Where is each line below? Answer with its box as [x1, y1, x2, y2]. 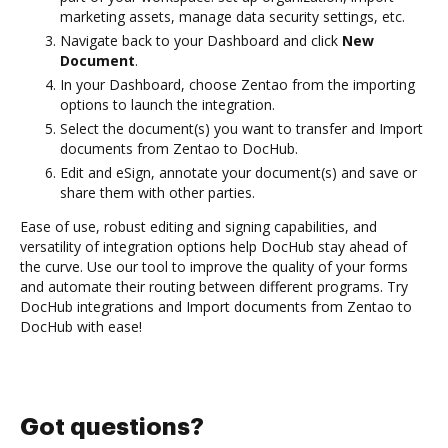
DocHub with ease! [20, 316, 142, 336]
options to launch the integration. [60, 94, 275, 114]
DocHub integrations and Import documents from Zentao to [20, 296, 412, 316]
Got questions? [20, 414, 204, 439]
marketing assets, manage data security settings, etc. [60, 6, 405, 26]
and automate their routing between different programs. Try [20, 276, 408, 296]
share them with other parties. [60, 182, 255, 202]
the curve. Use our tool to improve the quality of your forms [20, 256, 408, 276]
